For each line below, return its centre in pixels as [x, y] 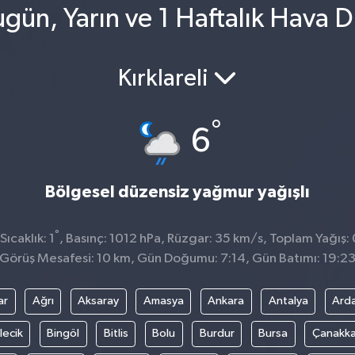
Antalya [288, 301]
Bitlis [116, 334]
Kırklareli [166, 80]
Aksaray [98, 301]
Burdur [217, 334]
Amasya [163, 301]
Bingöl [63, 334]
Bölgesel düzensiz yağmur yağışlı [177, 192]
